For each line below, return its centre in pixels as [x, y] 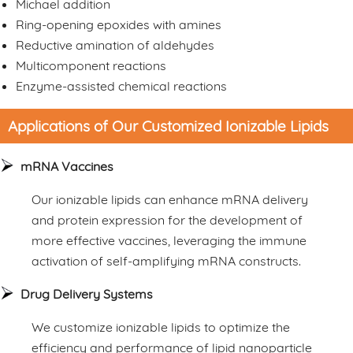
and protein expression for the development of [167, 219]
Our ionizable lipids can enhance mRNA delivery [170, 199]
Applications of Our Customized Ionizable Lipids [168, 126]
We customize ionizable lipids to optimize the [161, 327]
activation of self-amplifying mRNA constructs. [166, 260]
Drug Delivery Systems [87, 294]
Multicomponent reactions [91, 65]
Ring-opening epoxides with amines [119, 24]
